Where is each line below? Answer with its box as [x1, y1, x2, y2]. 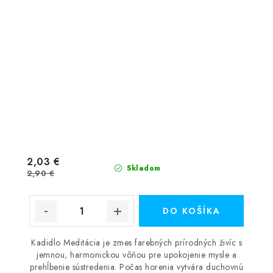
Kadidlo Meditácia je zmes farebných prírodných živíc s [31, 236, 242, 249]
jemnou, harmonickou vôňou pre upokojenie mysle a [37, 249, 236, 261]
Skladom [124, 163, 161, 174]
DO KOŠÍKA [162, 205, 221, 217]
